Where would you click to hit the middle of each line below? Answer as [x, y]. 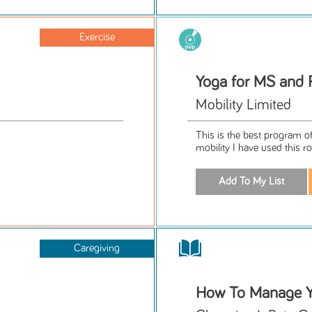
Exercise [97, 38]
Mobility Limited [244, 106]
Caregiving [97, 248]
